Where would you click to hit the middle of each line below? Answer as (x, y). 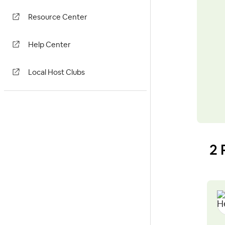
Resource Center (58, 18)
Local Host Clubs (57, 73)
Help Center (49, 45)
